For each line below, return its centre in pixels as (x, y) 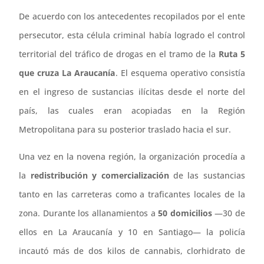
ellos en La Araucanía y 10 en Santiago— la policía (132, 232)
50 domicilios (185, 213)
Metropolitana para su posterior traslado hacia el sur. (125, 129)
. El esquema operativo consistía (180, 72)
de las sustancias (207, 175)
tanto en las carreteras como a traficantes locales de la (132, 194)
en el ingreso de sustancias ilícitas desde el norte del (132, 91)
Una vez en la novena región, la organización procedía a (132, 156)
